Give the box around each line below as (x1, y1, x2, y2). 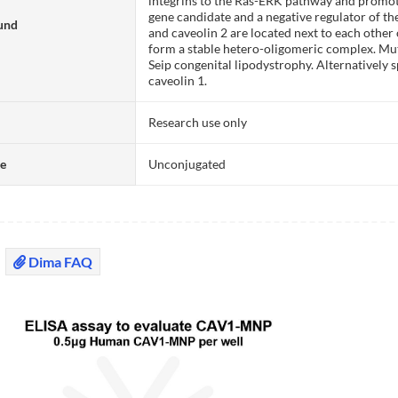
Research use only (148, 114, 248, 130)
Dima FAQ (26, 252, 92, 270)
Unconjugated (148, 155, 227, 171)
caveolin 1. (148, 72, 208, 88)
